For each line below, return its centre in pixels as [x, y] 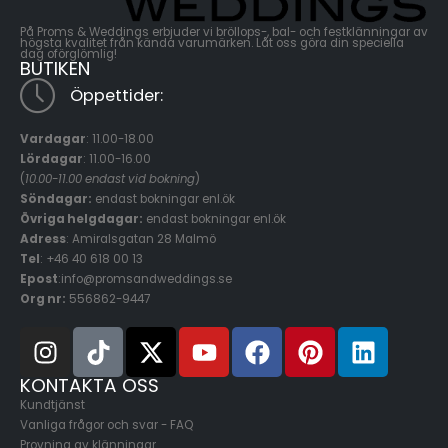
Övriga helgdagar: [81, 218]
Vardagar [53, 138]
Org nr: [43, 298]
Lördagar [51, 158]
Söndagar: [56, 198]
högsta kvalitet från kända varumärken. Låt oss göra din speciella [212, 42]
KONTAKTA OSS [89, 386]
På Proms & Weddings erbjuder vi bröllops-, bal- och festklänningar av [224, 31]
